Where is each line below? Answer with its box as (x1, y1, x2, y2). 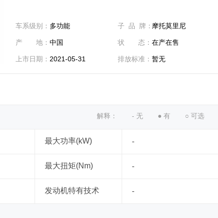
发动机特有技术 (45, 186, 99, 195)
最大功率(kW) (45, 137, 92, 145)
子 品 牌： (118, 22, 153, 30)
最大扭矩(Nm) (45, 162, 93, 170)
